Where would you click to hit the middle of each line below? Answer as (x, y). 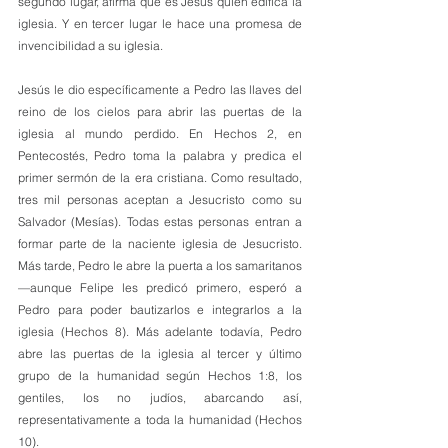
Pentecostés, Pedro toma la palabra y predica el (160, 155)
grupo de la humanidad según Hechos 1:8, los (160, 375)
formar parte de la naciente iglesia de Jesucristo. (160, 243)
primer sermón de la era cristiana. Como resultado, (160, 177)
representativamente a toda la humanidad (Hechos (160, 419)
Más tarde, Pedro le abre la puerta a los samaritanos (160, 265)
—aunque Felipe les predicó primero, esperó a (160, 287)
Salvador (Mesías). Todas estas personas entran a (160, 221)
